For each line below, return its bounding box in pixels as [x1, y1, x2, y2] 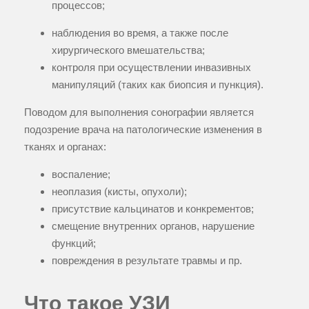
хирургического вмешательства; [52, 43, 205, 56]
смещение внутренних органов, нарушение [52, 219, 255, 232]
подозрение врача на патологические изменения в [24, 123, 262, 135]
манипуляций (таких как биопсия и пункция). [52, 78, 263, 90]
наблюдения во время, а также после [52, 26, 228, 39]
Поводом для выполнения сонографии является [24, 106, 254, 118]
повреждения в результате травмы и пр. [52, 254, 242, 266]
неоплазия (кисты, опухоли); [52, 185, 187, 197]
